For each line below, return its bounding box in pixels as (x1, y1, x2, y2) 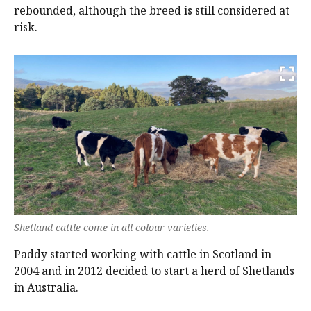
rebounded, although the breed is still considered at (14, 3, 289, 19)
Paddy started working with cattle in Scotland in (14, 246, 271, 262)
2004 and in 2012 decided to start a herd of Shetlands (14, 262, 294, 278)
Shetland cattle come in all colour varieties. (14, 220, 210, 234)
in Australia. (14, 279, 78, 295)
